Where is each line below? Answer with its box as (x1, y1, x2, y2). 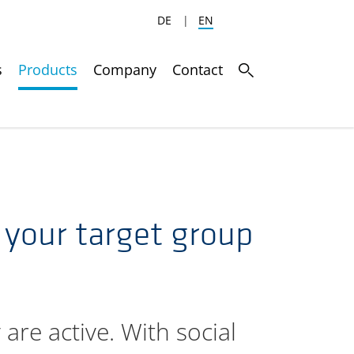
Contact (172, 60, 223, 79)
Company (93, 60, 156, 79)
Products (18, 60, 77, 79)
